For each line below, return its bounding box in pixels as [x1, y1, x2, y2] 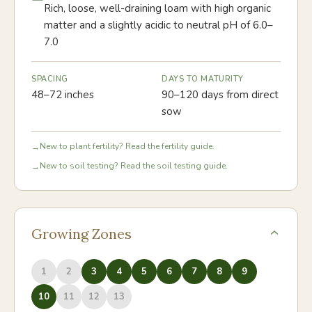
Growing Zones [31, 225, 132, 242]
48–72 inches [31, 88, 94, 102]
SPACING [31, 74, 68, 84]
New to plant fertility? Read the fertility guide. [40, 141, 214, 152]
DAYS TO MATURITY [162, 74, 244, 84]
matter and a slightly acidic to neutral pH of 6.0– [44, 18, 273, 32]
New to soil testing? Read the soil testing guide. [40, 160, 228, 171]
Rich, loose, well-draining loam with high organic [44, 1, 271, 15]
